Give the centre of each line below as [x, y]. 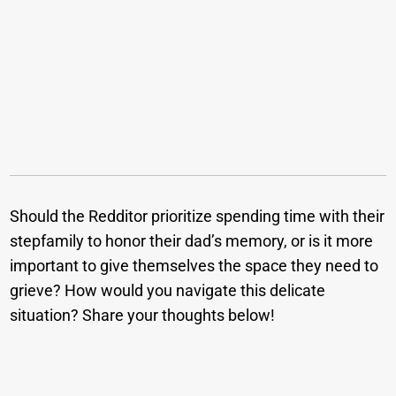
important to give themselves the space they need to [194, 265]
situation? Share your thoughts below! [143, 315]
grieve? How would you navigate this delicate [168, 290]
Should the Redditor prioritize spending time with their [198, 216]
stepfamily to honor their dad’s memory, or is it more [192, 240]
